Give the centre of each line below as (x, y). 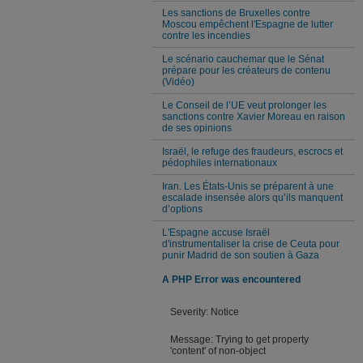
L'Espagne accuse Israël (216, 232)
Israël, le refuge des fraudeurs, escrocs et (252, 151)
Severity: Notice (205, 312)
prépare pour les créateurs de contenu (246, 70)
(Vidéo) (178, 81)
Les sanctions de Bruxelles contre (236, 13)
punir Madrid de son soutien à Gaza (241, 255)
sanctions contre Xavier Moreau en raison (254, 116)
